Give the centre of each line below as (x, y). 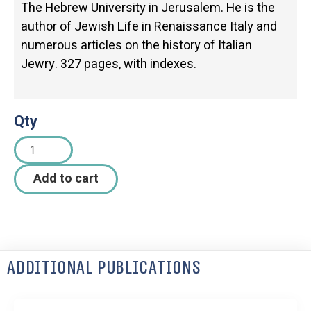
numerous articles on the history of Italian (136, 46)
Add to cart (66, 179)
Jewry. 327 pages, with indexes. (109, 65)
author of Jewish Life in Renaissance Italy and (149, 27)
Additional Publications (104, 268)
